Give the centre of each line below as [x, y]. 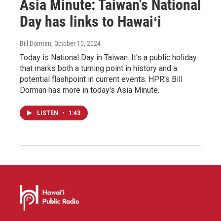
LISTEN [48, 113]
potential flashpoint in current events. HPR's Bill [101, 79]
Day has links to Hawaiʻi [91, 21]
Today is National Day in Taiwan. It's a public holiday [108, 57]
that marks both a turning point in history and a [98, 68]
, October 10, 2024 [76, 43]
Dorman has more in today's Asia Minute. [90, 90]
